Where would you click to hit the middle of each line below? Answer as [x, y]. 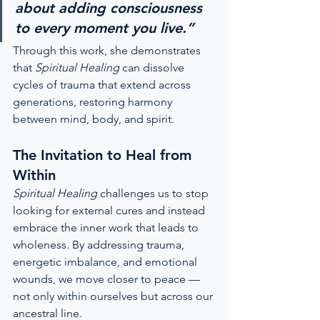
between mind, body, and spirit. [94, 119]
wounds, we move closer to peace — [108, 279]
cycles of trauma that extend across [103, 85]
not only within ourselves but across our [114, 296]
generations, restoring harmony [94, 102]
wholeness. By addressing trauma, [100, 245]
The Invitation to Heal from [104, 155]
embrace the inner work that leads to [107, 227]
